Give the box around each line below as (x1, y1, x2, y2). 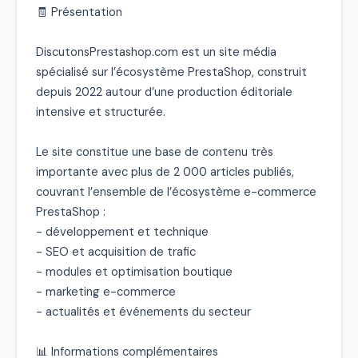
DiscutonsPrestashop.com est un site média (36, 43, 276, 60)
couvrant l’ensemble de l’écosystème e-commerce (36, 183, 316, 200)
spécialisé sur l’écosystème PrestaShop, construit (36, 63, 307, 80)
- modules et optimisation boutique (36, 263, 233, 280)
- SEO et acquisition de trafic (36, 243, 196, 260)
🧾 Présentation (36, 3, 122, 20)
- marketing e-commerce (36, 283, 176, 300)
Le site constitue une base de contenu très (36, 143, 273, 160)
